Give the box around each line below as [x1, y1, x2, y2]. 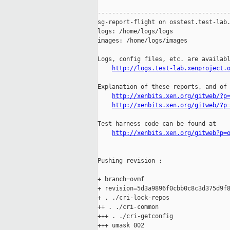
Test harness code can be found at [98, 120, 216, 128]
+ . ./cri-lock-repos [98, 194, 169, 202]
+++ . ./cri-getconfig [98, 213, 173, 220]
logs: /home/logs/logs [98, 28, 173, 35]
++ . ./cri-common [98, 203, 159, 211]
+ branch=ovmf [98, 176, 144, 183]
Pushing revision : [98, 157, 162, 165]
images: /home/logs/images [98, 37, 187, 45]
